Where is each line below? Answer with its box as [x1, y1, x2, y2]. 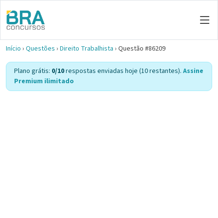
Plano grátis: [14, 66, 52, 76]
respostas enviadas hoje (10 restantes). [64, 66, 183, 76]
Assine [183, 66, 203, 76]
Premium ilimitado [14, 76, 74, 86]
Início [6, 44, 21, 54]
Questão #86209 [118, 44, 165, 54]
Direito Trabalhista [60, 44, 113, 54]
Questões [26, 44, 55, 54]
